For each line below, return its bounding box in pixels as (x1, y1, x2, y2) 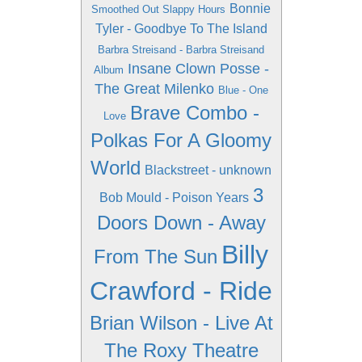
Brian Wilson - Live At (89, 312, 273, 334)
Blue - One (217, 84, 268, 96)
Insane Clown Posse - (127, 61, 269, 77)
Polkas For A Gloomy (90, 129, 271, 151)
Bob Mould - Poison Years (99, 191, 249, 204)
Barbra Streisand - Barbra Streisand (98, 44, 264, 56)
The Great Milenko (94, 81, 214, 97)
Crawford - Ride (90, 276, 272, 305)
